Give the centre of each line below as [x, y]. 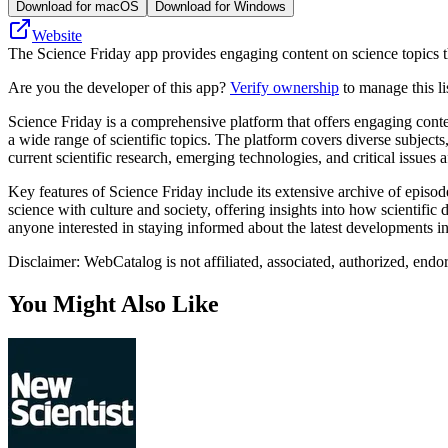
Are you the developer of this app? [119, 87]
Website [57, 35]
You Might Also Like [113, 303]
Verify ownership [284, 87]
